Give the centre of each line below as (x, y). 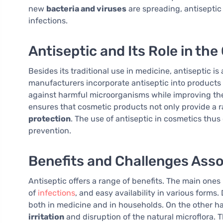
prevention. (50, 131)
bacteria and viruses (86, 9)
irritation (46, 217)
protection (50, 119)
